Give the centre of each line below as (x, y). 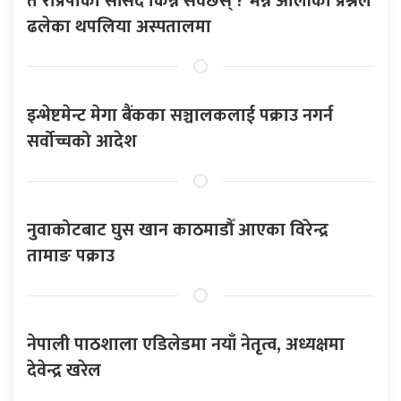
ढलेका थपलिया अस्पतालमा (119, 26)
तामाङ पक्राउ (71, 256)
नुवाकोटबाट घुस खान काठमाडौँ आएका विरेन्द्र (178, 230)
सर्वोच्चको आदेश (82, 141)
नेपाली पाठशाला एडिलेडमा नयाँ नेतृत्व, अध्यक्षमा (186, 344)
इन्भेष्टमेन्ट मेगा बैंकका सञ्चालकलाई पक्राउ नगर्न (180, 115)
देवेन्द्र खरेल (64, 370)
